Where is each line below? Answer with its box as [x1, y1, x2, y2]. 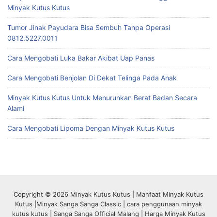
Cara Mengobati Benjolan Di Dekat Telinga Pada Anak [7, 73, 177, 82]
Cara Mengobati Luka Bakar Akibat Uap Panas [7, 53, 155, 62]
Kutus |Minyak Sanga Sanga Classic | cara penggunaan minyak [15, 200, 202, 208]
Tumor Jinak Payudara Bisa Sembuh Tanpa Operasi [7, 23, 170, 31]
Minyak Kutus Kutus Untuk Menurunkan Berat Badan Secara [7, 93, 197, 102]
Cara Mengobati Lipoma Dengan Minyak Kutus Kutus [7, 124, 174, 132]
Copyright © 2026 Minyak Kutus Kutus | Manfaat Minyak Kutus [14, 190, 203, 198]
